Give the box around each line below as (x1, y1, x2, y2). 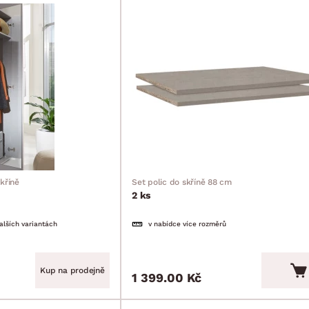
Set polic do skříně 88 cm (132, 177, 232, 187)
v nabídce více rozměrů (148, 220, 226, 228)
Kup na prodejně (40, 266, 105, 275)
